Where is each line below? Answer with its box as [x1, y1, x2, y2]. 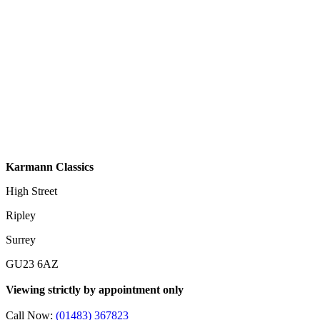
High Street [6, 184, 57, 197]
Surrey [6, 233, 36, 246]
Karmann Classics [6, 160, 94, 173]
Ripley [6, 209, 36, 221]
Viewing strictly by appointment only [6, 283, 184, 296]
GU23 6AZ [6, 257, 59, 270]
